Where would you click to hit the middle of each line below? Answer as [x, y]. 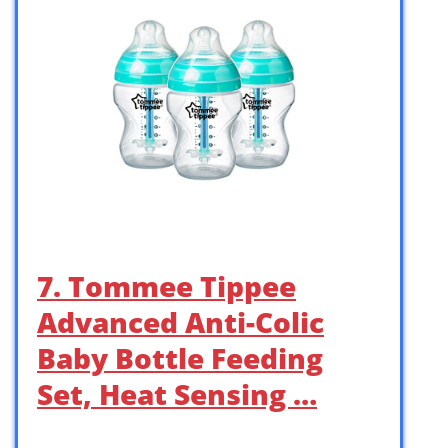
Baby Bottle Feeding [180, 357]
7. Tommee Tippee [166, 285]
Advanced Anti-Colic [180, 321]
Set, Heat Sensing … [177, 393]
